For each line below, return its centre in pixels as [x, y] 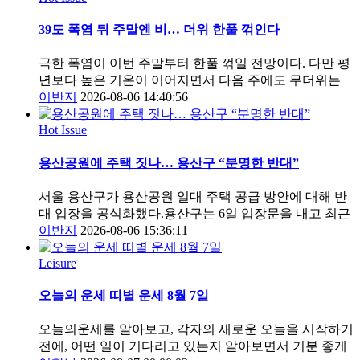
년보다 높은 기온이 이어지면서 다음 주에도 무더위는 [190, 80]
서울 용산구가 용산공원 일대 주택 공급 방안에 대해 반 [193, 196]
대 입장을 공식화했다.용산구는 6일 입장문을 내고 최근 [194, 213]
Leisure [57, 263]
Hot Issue [63, 130]
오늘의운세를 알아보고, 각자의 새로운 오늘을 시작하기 [196, 329]
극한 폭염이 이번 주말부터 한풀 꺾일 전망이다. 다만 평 [194, 63]
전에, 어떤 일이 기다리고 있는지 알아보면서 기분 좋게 [193, 346]
